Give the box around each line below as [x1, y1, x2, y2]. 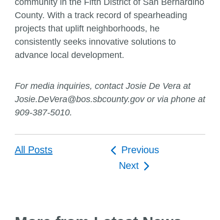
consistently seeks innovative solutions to [15, 37, 176, 47]
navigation [110, 160, 164, 173]
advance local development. [15, 50, 124, 60]
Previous [121, 144, 159, 156]
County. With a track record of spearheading [15, 10, 187, 21]
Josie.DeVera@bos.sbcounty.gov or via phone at [15, 94, 205, 105]
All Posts [15, 144, 53, 156]
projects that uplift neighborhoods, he [15, 24, 160, 34]
